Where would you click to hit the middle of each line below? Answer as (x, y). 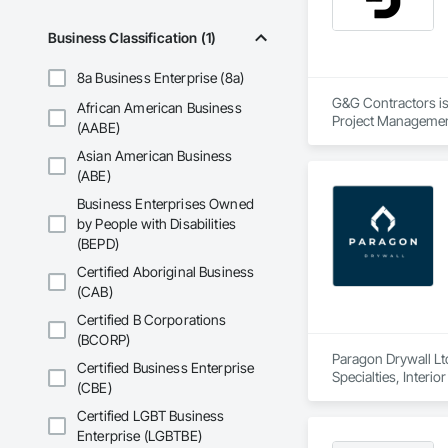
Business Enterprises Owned (165, 204)
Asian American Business (155, 156)
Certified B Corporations (152, 320)
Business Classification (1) (132, 38)
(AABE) (98, 128)
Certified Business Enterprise (166, 368)
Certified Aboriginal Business (166, 272)
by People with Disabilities (157, 224)
